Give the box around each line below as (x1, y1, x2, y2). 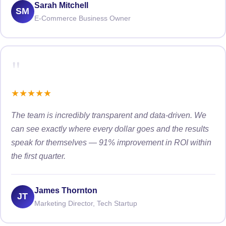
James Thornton (34, 186, 97, 195)
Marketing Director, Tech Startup (34, 199, 137, 207)
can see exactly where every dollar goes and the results (11, 124, 209, 133)
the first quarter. (11, 151, 66, 160)
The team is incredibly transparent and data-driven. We (11, 110, 206, 120)
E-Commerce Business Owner (34, 14, 131, 22)
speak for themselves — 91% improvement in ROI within (11, 138, 211, 147)
